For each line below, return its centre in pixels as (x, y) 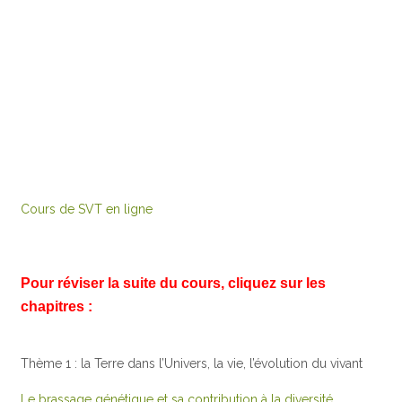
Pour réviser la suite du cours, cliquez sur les (174, 283)
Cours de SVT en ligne (87, 209)
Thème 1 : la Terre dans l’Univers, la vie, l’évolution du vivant (192, 363)
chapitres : (57, 306)
